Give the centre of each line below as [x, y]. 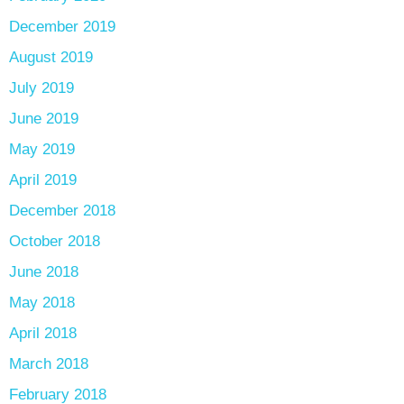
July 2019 [41, 88]
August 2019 [51, 58]
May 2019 [42, 150]
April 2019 [43, 180]
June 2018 [44, 272]
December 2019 [62, 27]
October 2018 [55, 242]
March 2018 [49, 364]
